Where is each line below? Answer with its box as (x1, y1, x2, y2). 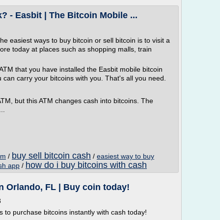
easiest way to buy (97, 152, 154, 160)
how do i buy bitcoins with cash (26, 160, 147, 170)
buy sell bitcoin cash (12, 151, 91, 161)
